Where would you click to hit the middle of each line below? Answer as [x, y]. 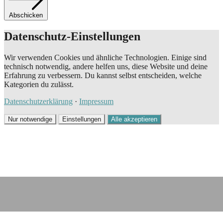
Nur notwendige [30, 119]
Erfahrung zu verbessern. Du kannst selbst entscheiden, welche [103, 76]
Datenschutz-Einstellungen [72, 37]
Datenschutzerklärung [38, 102]
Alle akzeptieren [134, 119]
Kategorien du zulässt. [39, 85]
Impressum [96, 102]
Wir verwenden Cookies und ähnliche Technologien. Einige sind [105, 58]
